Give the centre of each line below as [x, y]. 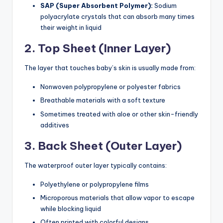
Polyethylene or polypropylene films [95, 184]
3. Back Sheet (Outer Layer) [103, 146]
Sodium [165, 6]
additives [55, 125]
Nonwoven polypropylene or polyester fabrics [111, 87]
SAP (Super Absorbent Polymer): [97, 6]
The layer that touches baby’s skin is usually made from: [110, 68]
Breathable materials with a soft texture [103, 100]
